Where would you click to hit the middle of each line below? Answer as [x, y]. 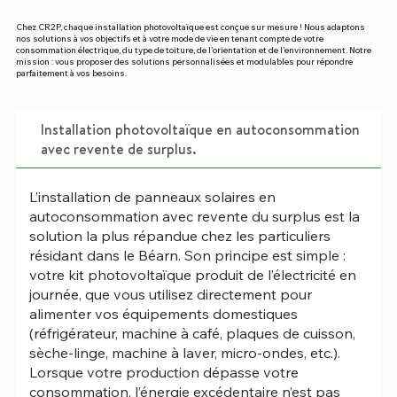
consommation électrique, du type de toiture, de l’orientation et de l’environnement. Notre [194, 50]
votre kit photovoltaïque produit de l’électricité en [192, 274]
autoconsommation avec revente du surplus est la [194, 216]
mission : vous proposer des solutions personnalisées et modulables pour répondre [185, 62]
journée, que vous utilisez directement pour [170, 294]
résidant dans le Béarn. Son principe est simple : [187, 255]
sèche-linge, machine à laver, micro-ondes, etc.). [184, 352]
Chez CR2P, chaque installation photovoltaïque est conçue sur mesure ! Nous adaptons [191, 27]
